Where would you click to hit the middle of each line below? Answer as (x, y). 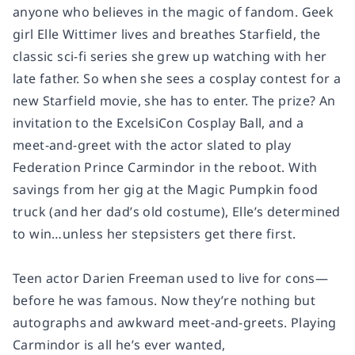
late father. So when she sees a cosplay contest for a (177, 79)
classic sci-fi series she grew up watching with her (170, 57)
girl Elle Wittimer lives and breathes (126, 34)
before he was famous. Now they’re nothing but (164, 301)
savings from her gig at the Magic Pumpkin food (166, 190)
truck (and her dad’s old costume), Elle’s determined (177, 212)
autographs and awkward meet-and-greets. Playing (175, 323)
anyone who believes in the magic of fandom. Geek (174, 12)
